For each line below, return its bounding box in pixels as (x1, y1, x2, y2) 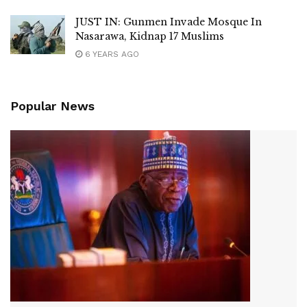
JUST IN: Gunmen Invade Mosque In (75, 16, 262, 28)
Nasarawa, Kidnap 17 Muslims (75, 30, 224, 42)
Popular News (10, 99, 95, 113)
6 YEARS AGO (82, 49, 139, 59)
